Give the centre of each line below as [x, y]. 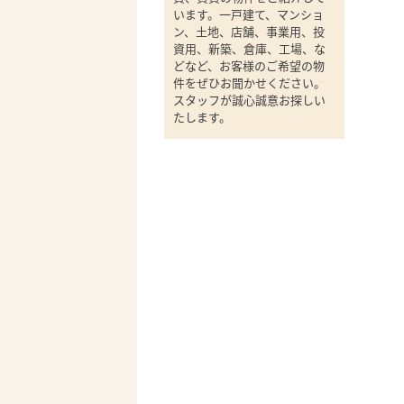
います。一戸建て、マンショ [248, 14]
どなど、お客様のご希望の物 [249, 66]
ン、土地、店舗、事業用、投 [249, 32]
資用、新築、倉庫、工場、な [249, 49]
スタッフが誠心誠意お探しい [249, 100]
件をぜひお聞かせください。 [249, 83]
